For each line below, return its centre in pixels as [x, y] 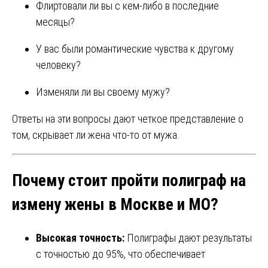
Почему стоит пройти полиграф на [129, 180]
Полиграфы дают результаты [188, 238]
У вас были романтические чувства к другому [135, 49]
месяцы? [55, 22]
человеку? [58, 65]
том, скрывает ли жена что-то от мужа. [96, 135]
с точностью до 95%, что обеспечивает [121, 254]
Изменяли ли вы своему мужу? [103, 92]
